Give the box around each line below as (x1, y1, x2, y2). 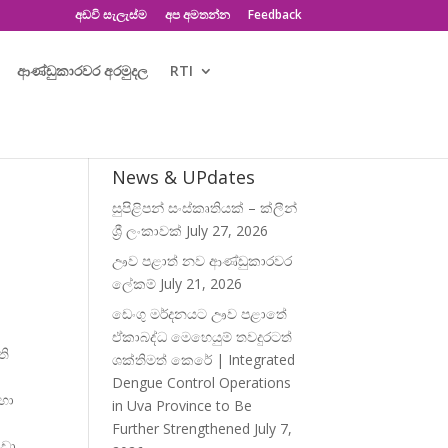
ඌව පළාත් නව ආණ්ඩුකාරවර (112, 251, 293, 270)
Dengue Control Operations (112, 373, 292, 392)
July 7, (254, 419, 293, 438)
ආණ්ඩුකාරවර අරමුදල (17, 61, 149, 80)
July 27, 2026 (186, 221, 269, 240)
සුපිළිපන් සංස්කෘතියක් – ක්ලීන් (112, 198, 298, 217)
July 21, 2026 (160, 274, 243, 293)
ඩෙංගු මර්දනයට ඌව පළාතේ (112, 304, 288, 323)
